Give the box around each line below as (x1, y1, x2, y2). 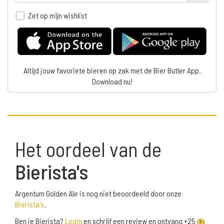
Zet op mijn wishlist (28, 10, 87, 20)
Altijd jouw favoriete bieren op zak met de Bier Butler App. (23, 65, 201, 75)
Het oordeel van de (15, 136, 161, 161)
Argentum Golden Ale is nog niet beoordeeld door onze (15, 188, 181, 198)
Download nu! (91, 76, 132, 86)
